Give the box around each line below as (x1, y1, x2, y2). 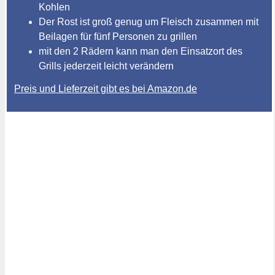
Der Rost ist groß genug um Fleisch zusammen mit (39, 17, 258, 28)
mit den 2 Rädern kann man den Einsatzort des (39, 46, 242, 57)
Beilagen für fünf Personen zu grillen (39, 31, 197, 42)
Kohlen (39, 2, 70, 13)
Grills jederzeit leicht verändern (39, 61, 174, 72)
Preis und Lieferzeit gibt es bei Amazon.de (14, 83, 197, 95)
